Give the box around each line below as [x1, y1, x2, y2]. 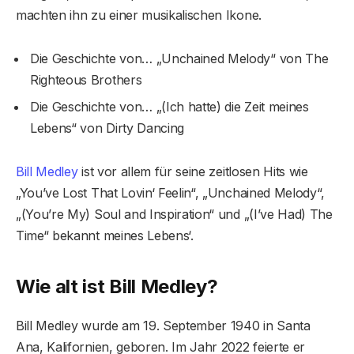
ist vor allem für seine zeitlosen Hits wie [77, 164, 308, 180]
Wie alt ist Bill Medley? [16, 274, 218, 298]
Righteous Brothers [30, 72, 142, 88]
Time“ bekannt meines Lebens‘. [16, 228, 194, 244]
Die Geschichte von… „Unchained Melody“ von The [30, 51, 329, 67]
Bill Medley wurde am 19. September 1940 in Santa [16, 317, 311, 333]
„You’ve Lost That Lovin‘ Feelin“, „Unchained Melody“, [16, 185, 326, 201]
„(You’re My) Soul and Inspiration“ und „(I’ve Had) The [16, 206, 333, 223]
